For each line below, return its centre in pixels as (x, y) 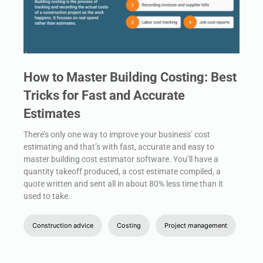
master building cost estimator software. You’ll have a (121, 159)
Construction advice (63, 225)
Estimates (52, 113)
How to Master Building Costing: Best (130, 77)
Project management (196, 225)
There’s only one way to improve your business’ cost (117, 134)
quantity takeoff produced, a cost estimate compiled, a (122, 171)
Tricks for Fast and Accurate (104, 95)
